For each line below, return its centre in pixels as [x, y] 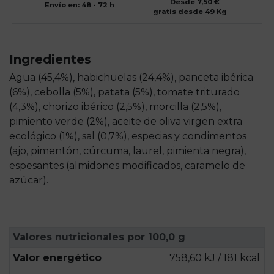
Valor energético [57, 258]
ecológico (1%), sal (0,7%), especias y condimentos [128, 136]
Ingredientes [50, 60]
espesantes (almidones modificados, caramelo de [127, 166]
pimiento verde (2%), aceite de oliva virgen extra [126, 122]
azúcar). [29, 180]
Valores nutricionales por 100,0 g [99, 237]
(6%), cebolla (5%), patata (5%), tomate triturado [124, 92]
